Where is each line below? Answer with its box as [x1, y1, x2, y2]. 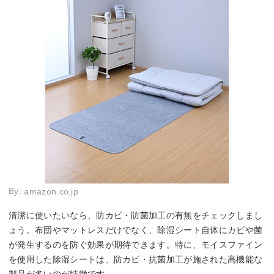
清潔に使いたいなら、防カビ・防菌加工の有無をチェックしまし [9, 210, 263, 220]
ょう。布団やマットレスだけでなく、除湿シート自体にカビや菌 [9, 224, 263, 235]
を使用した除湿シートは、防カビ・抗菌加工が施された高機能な [9, 254, 263, 264]
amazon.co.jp [24, 187, 79, 197]
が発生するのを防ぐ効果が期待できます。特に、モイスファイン [9, 239, 263, 250]
